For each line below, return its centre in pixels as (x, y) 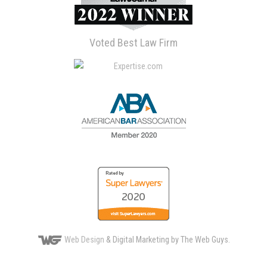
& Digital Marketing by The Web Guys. (167, 240)
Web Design (84, 240)
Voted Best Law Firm (133, 43)
